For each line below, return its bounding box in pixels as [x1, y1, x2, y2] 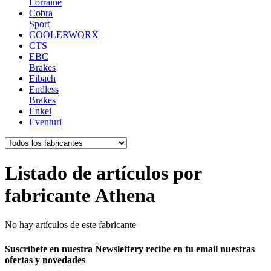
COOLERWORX [29, 30, 99, 41]
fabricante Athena [5, 184, 155, 206]
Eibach [29, 73, 56, 84]
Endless [29, 84, 59, 95]
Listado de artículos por [5, 162, 201, 184]
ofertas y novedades [5, 254, 85, 265]
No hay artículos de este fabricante [5, 220, 136, 230]
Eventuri [29, 117, 62, 128]
